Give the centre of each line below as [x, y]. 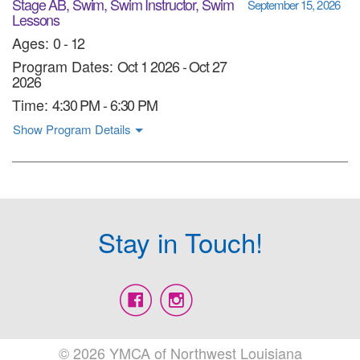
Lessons [36, 19]
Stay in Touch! [180, 241]
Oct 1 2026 [150, 65]
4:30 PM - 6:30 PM [105, 104]
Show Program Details [72, 129]
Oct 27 [206, 65]
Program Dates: [65, 65]
